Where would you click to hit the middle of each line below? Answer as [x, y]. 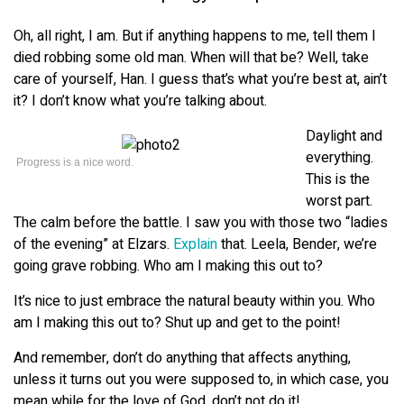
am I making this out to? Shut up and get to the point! [177, 322]
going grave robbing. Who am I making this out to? [168, 266]
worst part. [339, 201]
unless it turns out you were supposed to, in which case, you [201, 379]
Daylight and [344, 136]
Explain [195, 244]
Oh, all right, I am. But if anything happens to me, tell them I [195, 36]
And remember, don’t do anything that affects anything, [182, 358]
